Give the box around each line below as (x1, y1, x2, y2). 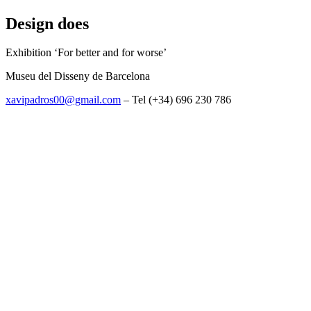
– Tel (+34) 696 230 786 (121, 94, 231, 106)
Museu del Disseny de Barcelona (6, 70, 150, 83)
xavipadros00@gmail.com (6, 94, 121, 106)
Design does (6, 14, 89, 33)
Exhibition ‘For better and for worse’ (6, 47, 167, 59)
